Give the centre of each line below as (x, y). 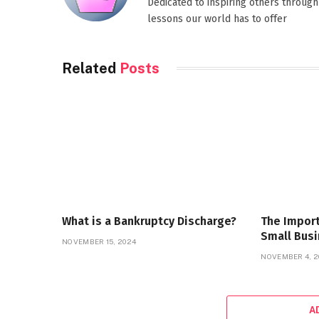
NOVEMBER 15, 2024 (99, 242)
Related (91, 68)
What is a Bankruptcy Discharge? (149, 221)
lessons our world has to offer (217, 19)
